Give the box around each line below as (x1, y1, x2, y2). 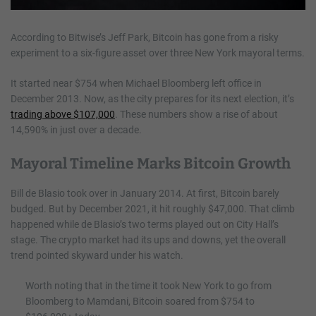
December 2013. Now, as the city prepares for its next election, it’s (11, 93, 294, 105)
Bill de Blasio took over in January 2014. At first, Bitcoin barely (11, 188, 279, 200)
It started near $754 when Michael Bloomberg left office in (11, 78, 262, 90)
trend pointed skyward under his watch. (11, 250, 183, 262)
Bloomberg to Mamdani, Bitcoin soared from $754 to (25, 296, 255, 308)
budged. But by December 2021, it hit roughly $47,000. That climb (11, 203, 295, 215)
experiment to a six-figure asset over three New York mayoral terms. (11, 47, 305, 59)
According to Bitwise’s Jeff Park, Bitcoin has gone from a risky (11, 32, 279, 44)
